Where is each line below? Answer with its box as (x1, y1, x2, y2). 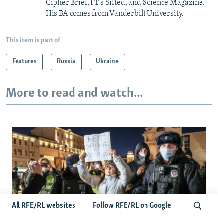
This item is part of (6, 36, 60, 44)
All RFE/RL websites (12, 202, 75, 210)
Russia (57, 57, 75, 65)
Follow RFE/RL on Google (93, 202, 171, 210)
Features (12, 57, 36, 65)
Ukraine (96, 57, 119, 65)
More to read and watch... (6, 87, 143, 100)
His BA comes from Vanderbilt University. (46, 9, 183, 18)
